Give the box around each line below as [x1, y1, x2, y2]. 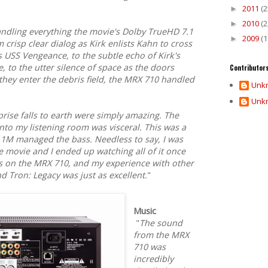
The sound [139, 217, 183, 229]
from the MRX [133, 229, 190, 241]
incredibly [133, 253, 174, 265]
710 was [133, 241, 166, 253]
